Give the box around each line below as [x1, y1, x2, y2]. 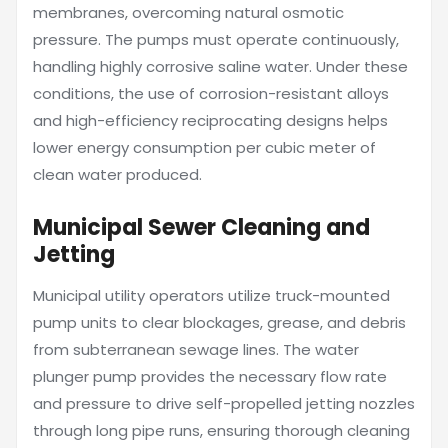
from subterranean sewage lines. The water [33, 339, 359, 360]
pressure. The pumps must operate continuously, [33, 29, 399, 50]
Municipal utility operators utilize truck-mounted [33, 285, 390, 306]
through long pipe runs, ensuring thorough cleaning [33, 420, 410, 441]
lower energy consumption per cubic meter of [33, 137, 376, 158]
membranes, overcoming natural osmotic [33, 2, 344, 23]
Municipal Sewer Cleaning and [33, 212, 370, 243]
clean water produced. [33, 164, 202, 185]
